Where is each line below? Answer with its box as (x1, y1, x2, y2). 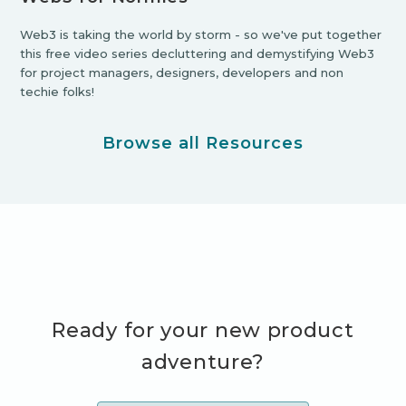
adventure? (141, 349, 265, 374)
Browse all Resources (102, 132, 304, 153)
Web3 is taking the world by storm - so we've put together (20, 26, 382, 42)
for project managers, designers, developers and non (20, 64, 344, 80)
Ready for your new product (52, 317, 354, 343)
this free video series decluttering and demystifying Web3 (20, 45, 375, 61)
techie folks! (20, 83, 95, 99)
